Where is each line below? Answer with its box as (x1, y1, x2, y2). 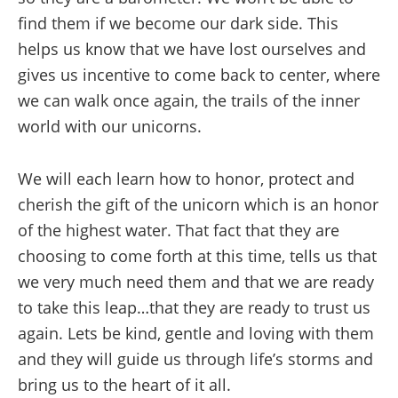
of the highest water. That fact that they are (18, 219, 339, 241)
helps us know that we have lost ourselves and (18, 38, 366, 60)
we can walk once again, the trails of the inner (18, 90, 360, 111)
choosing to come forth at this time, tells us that (18, 245, 377, 267)
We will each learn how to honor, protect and (18, 168, 354, 189)
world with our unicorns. (18, 115, 202, 137)
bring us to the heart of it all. (18, 374, 231, 395)
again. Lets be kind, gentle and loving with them (18, 322, 374, 344)
